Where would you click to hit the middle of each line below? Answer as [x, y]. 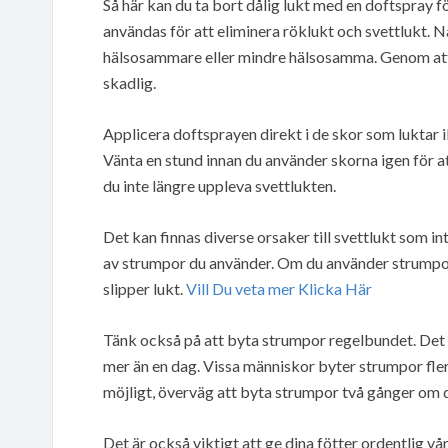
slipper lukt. [144, 288]
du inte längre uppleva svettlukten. [219, 185]
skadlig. [129, 82]
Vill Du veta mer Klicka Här [279, 288]
